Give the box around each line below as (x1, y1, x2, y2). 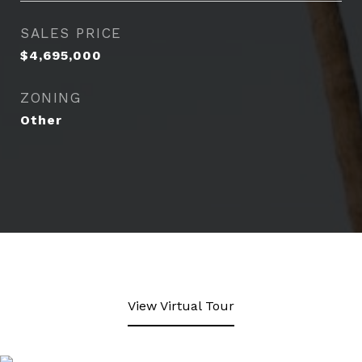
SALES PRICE (20, 25, 122, 41)
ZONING (20, 90, 81, 106)
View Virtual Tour (128, 298, 234, 314)
